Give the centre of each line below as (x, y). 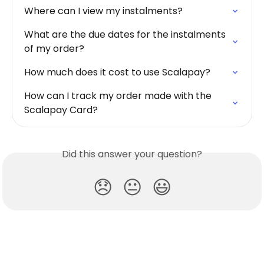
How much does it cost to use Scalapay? (117, 72)
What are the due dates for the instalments (126, 35)
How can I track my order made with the (119, 96)
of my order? (54, 49)
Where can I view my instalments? (103, 11)
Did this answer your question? (132, 154)
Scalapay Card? (61, 110)
